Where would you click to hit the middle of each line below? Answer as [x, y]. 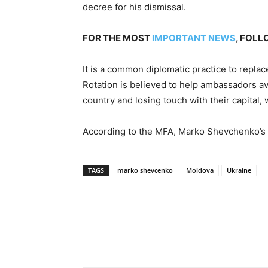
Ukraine [239, 170]
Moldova [200, 170]
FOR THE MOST [117, 38]
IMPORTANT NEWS [194, 38]
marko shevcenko [145, 170]
